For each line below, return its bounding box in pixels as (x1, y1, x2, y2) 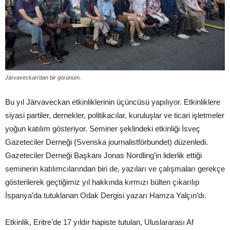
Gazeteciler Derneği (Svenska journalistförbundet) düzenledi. (5, 138, 208, 147)
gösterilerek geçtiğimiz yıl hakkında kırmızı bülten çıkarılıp (5, 178, 199, 187)
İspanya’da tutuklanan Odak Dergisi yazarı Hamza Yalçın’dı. (5, 191, 206, 200)
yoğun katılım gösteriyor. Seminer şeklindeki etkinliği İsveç (5, 124, 200, 133)
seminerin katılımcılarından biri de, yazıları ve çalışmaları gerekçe (5, 164, 225, 174)
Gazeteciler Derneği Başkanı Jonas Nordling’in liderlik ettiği (5, 151, 202, 160)
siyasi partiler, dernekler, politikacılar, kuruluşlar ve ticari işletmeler (5, 111, 224, 120)
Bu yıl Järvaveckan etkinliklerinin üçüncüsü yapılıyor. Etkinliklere (5, 98, 220, 107)
